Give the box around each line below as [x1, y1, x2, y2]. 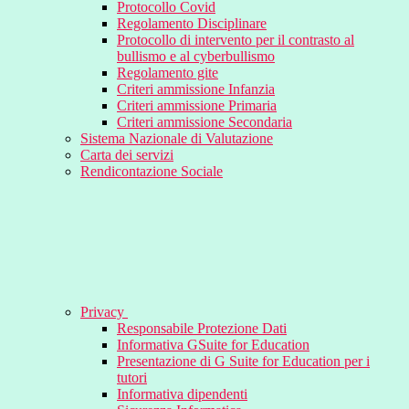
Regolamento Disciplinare [117, 16, 267, 32]
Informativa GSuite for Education [117, 337, 309, 353]
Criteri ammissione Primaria [117, 98, 277, 114]
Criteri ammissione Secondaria [117, 114, 292, 131]
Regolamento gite [117, 65, 218, 81]
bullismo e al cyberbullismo [117, 48, 275, 65]
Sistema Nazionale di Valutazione [80, 131, 273, 147]
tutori [117, 370, 147, 386]
